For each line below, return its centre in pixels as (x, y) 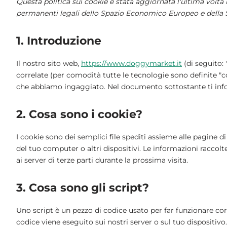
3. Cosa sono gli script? (83, 187)
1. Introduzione (59, 41)
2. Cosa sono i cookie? (79, 114)
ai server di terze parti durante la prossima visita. (102, 160)
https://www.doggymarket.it (131, 63)
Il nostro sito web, (49, 63)
